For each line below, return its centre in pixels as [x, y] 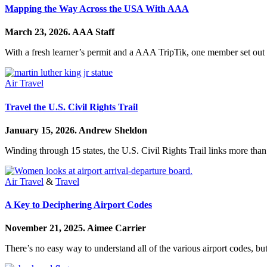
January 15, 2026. [42, 130]
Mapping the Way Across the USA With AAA [97, 9]
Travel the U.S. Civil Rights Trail [71, 107]
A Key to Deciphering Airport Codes [78, 205]
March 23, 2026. [38, 32]
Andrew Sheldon [113, 130]
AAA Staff [93, 32]
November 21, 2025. [46, 228]
